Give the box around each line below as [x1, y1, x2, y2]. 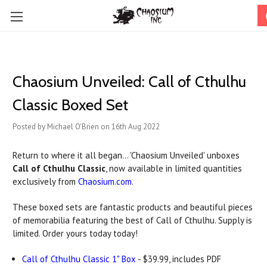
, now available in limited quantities [105, 163, 242, 174]
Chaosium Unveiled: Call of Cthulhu [13, 72, 246, 91]
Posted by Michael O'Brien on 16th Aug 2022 [13, 122, 160, 132]
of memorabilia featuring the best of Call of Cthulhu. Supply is [13, 215, 252, 226]
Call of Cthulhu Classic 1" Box [22, 253, 136, 265]
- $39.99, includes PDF [136, 253, 222, 265]
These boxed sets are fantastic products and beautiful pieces [13, 201, 253, 213]
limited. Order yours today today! [13, 228, 138, 239]
